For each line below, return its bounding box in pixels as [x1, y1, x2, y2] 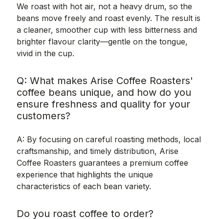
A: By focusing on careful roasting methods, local [16, 134, 201, 144]
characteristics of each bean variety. [16, 181, 151, 191]
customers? [16, 109, 70, 122]
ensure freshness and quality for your [16, 98, 190, 110]
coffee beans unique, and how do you [16, 86, 191, 98]
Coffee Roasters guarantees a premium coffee [16, 157, 188, 168]
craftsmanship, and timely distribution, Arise [16, 146, 178, 156]
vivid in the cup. [16, 48, 74, 58]
